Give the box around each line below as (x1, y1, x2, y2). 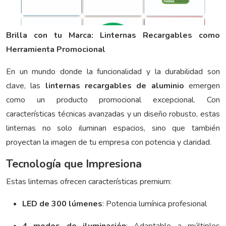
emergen (189, 80, 220, 92)
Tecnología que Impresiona (6, 156, 142, 172)
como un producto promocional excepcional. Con (6, 94, 220, 106)
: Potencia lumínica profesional (102, 198, 207, 210)
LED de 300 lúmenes (22, 198, 102, 210)
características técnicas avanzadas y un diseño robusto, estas (6, 108, 220, 120)
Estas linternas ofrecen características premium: (6, 176, 172, 188)
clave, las (6, 80, 41, 92)
